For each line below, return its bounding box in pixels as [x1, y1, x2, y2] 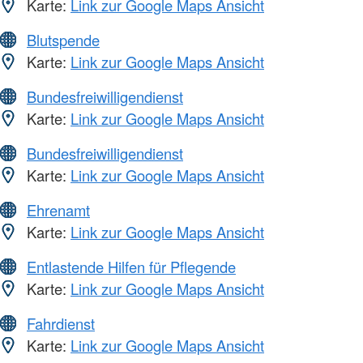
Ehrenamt [27, 199, 90, 221]
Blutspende [27, 29, 100, 51]
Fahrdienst [27, 313, 95, 335]
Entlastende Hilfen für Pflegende [27, 256, 236, 278]
